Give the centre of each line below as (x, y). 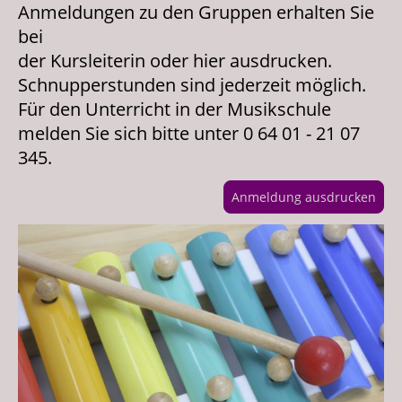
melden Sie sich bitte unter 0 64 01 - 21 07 (189, 134)
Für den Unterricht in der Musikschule (175, 109)
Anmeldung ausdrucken (304, 197)
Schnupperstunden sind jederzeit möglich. (192, 85)
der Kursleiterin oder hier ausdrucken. (175, 61)
